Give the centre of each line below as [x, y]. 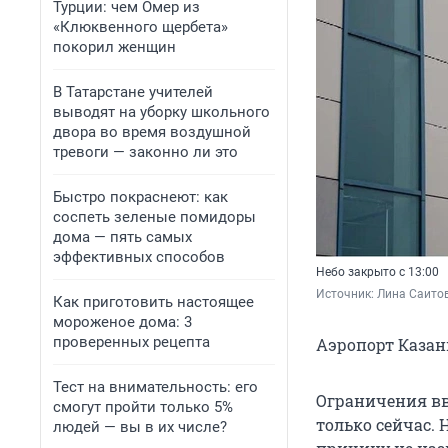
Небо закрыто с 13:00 [377, 272]
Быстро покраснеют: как [140, 197]
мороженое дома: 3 [122, 322]
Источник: [346, 294]
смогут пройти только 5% [143, 407]
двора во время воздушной [152, 132]
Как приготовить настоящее [153, 302]
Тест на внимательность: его [155, 387]
